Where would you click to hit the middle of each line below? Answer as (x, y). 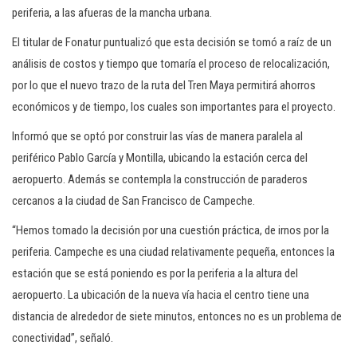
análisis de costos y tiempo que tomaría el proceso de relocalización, (171, 64)
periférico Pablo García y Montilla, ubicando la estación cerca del (160, 158)
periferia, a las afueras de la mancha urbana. (112, 13)
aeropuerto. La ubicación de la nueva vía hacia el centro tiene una (161, 295)
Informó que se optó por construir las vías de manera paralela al (157, 136)
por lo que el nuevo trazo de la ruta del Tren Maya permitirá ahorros (164, 85)
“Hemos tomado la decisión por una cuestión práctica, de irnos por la (171, 230)
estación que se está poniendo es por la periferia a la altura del (155, 273)
